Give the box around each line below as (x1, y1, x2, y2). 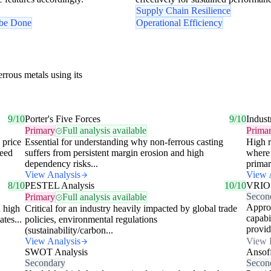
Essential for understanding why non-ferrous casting (24, 137, 223, 148)
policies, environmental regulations (24, 214, 157, 225)
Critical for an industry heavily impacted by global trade (24, 203, 237, 214)
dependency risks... (24, 158, 98, 169)
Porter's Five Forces (24, 114, 100, 125)
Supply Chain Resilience (136, 5, 230, 16)
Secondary (24, 258, 65, 269)
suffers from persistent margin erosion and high (24, 148, 204, 158)
